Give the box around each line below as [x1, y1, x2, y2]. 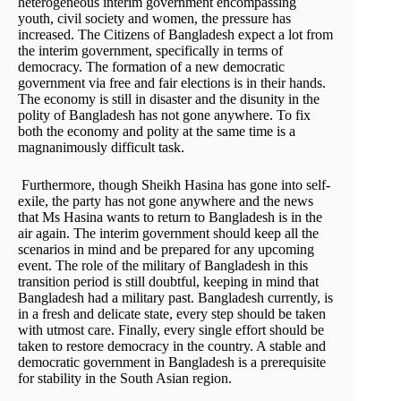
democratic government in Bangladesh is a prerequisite [18, 354, 326, 370]
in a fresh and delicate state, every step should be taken [18, 305, 326, 321]
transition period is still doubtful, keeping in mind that [18, 273, 319, 289]
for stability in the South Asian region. [18, 370, 235, 386]
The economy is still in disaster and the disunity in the [18, 90, 320, 107]
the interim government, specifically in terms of [18, 42, 283, 58]
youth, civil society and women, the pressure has [18, 10, 291, 26]
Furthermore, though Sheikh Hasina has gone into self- [18, 176, 330, 192]
